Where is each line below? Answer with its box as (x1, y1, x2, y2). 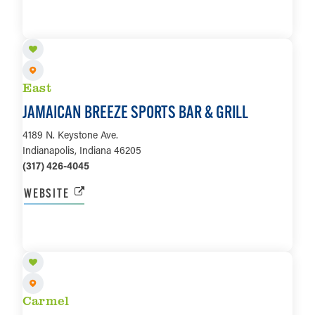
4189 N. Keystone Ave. (22, 127, 118, 141)
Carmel (22, 291, 70, 309)
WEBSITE (24, 184, 70, 201)
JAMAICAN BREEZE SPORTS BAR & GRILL (22, 101, 248, 122)
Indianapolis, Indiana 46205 (22, 143, 141, 157)
